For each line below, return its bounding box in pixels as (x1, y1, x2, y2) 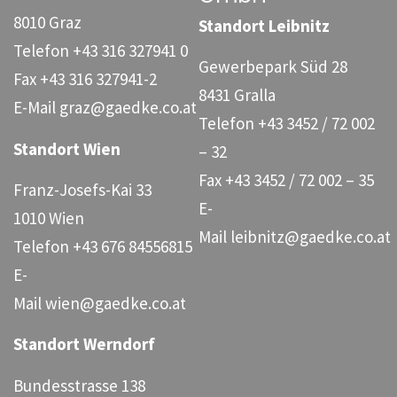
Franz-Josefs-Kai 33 (13, 178, 152, 200)
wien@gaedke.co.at (45, 292, 186, 314)
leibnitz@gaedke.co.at (230, 226, 391, 248)
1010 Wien (13, 206, 84, 229)
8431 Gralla (198, 84, 276, 106)
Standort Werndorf (13, 333, 155, 355)
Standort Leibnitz (198, 14, 330, 36)
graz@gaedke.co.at (59, 97, 197, 119)
